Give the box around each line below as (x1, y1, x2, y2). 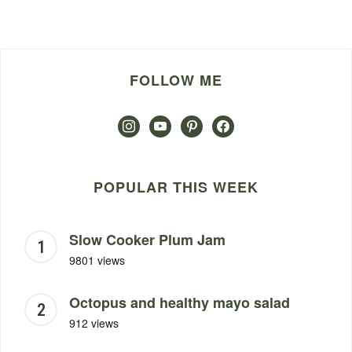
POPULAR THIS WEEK (93, 176, 258, 197)
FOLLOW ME (130, 70, 222, 91)
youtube (148, 115, 193, 134)
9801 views (69, 251, 125, 268)
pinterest (180, 115, 228, 134)
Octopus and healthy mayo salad (69, 291, 290, 313)
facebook (211, 115, 262, 134)
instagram (117, 115, 172, 134)
